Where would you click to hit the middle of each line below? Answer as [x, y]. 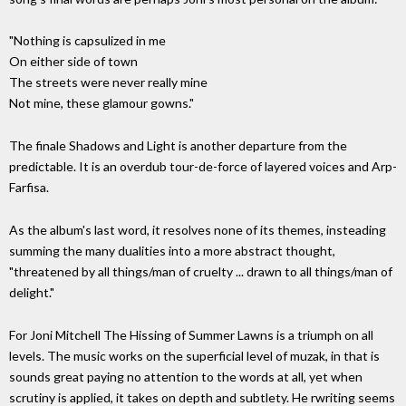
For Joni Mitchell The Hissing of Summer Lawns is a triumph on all [191, 334]
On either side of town [73, 62]
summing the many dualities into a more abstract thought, [172, 250]
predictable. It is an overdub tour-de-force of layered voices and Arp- [203, 167]
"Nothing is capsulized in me [87, 41]
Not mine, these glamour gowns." [101, 103]
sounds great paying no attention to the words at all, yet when [186, 376]
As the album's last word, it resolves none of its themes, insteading [198, 229]
